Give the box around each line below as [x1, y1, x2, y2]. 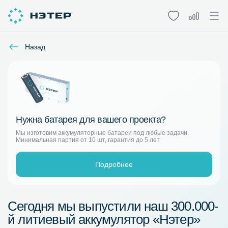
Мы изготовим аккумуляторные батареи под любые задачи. [16, 129, 189, 137]
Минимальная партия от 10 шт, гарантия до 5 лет [16, 136, 160, 144]
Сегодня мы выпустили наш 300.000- [8, 198, 219, 214]
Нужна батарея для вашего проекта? [16, 115, 166, 125]
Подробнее [95, 160, 133, 169]
